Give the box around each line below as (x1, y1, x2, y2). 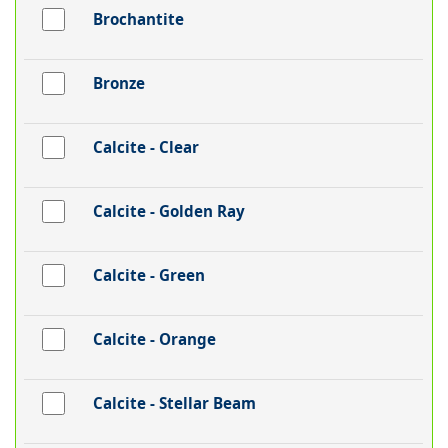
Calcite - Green (92, 265, 205, 286)
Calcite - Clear (92, 137, 199, 158)
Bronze (92, 73, 145, 94)
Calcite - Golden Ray (92, 201, 245, 222)
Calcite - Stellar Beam (92, 393, 256, 414)
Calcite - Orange (92, 329, 216, 350)
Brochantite (92, 9, 184, 30)
